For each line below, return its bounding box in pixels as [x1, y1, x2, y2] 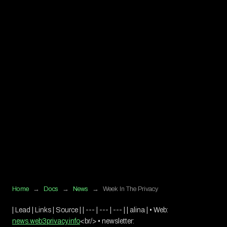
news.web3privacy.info [12, 217, 80, 225]
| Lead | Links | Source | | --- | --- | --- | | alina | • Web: [12, 206, 168, 214]
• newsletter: [96, 217, 134, 225]
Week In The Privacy [103, 185, 158, 193]
